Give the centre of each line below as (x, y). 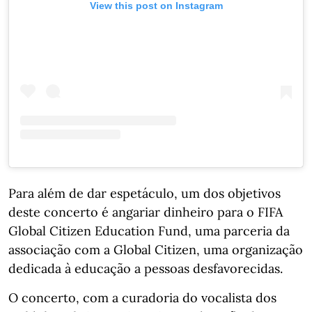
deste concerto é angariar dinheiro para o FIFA (146, 212)
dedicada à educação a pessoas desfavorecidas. (146, 268)
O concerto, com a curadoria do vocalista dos (142, 297)
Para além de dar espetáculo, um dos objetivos (145, 193)
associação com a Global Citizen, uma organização (156, 249)
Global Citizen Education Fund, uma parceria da (149, 231)
